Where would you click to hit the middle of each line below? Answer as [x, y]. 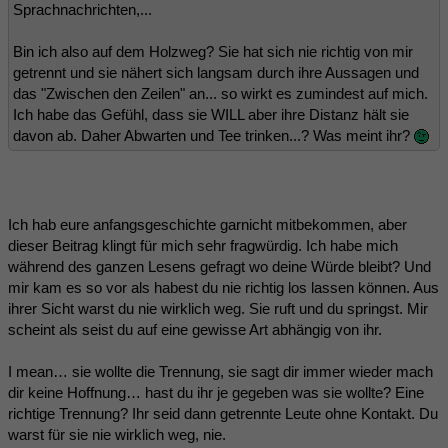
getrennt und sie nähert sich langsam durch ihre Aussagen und [216, 72]
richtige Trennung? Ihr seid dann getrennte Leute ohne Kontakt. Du [223, 413]
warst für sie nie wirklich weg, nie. [117, 434]
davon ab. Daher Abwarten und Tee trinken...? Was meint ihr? [213, 135]
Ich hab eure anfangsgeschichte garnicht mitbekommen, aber [207, 224]
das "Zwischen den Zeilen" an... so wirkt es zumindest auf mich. [220, 93]
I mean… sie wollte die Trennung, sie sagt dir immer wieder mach [220, 371]
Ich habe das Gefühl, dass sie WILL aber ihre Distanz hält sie [211, 114]
